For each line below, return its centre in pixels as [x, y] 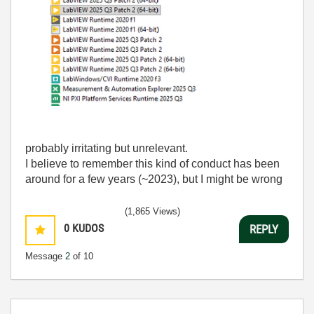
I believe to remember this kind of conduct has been [152, 164]
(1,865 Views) [152, 212]
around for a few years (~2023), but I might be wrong [154, 179]
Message [45, 257]
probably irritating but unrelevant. [107, 149]
